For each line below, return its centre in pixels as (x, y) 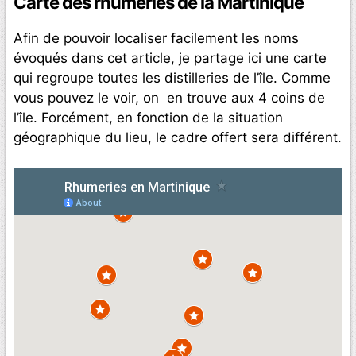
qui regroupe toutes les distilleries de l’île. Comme (172, 77)
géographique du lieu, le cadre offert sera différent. (178, 137)
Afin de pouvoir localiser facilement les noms (156, 38)
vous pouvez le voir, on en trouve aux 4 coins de (169, 97)
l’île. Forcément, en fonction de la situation (148, 117)
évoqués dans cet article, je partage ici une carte (170, 58)
